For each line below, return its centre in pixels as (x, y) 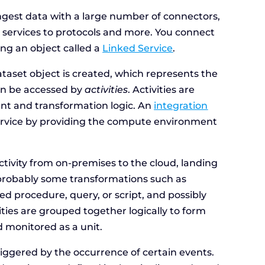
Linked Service (138, 49)
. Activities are (161, 90)
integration (181, 106)
